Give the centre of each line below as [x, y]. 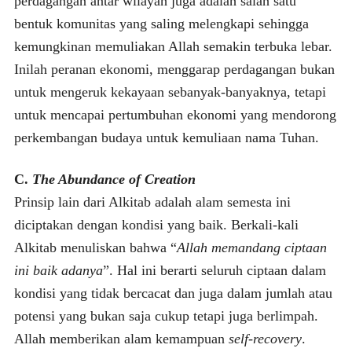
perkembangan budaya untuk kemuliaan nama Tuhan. [166, 137]
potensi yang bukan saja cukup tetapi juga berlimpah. [166, 315]
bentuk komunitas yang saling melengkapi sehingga [161, 23]
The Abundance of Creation [114, 179]
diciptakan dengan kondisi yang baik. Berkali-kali [156, 224]
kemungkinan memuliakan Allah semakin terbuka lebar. [173, 46]
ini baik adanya [58, 270]
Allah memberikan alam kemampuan [121, 338]
